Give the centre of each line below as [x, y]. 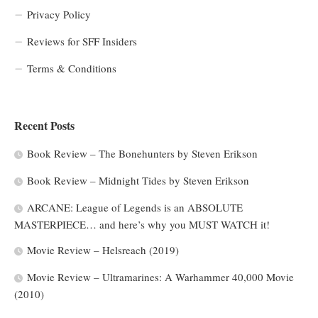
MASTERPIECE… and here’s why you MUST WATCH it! [142, 225]
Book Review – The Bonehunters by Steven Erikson [142, 154]
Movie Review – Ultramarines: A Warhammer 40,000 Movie [160, 277]
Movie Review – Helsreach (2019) [103, 250]
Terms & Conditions [72, 68]
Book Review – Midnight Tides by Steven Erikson [138, 181]
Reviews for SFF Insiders [82, 42]
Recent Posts [44, 126]
